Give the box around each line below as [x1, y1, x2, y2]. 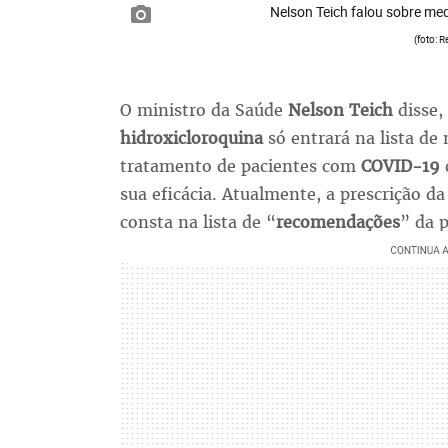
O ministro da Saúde [119, 99, 288, 122]
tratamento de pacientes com [119, 155, 361, 178]
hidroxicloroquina [119, 127, 268, 150]
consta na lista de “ [119, 211, 276, 234]
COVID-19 [360, 155, 440, 178]
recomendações [275, 211, 400, 234]
